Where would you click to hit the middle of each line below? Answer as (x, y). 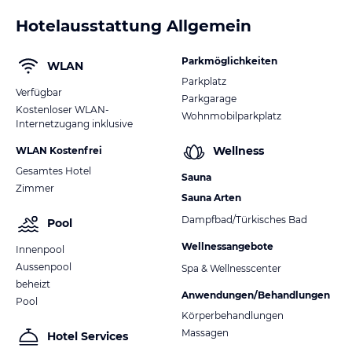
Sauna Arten (211, 197)
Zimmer (35, 188)
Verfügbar (39, 92)
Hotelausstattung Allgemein (134, 26)
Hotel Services (88, 337)
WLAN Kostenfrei (59, 150)
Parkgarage (209, 98)
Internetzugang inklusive (74, 123)
